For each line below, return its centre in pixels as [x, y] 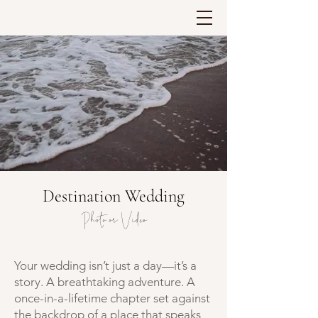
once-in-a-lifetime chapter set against [112, 298]
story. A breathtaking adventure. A [105, 282]
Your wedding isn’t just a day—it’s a [105, 265]
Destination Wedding [114, 196]
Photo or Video [114, 219]
